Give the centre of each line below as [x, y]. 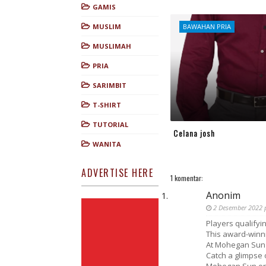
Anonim [223, 195]
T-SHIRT [107, 105]
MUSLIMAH [112, 46]
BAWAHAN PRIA [207, 26]
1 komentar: [187, 178]
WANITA [107, 144]
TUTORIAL [110, 124]
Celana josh [194, 132]
